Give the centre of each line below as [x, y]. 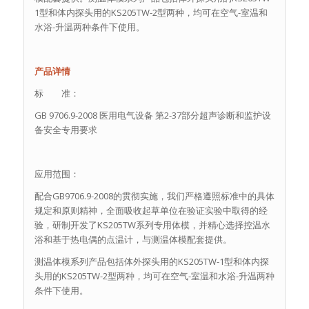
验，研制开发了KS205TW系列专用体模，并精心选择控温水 [152, 225]
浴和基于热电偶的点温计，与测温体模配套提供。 [133, 240]
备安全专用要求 [66, 129]
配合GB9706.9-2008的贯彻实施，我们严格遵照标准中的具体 [154, 196]
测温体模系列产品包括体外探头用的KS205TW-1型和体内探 [151, 262]
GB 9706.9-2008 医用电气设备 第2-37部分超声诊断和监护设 [152, 115]
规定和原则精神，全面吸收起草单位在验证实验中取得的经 [151, 211]
